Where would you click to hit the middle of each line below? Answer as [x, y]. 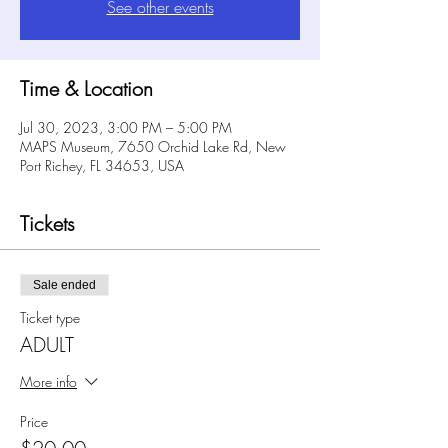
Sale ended [64, 284]
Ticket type [50, 317]
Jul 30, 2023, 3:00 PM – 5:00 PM [126, 127]
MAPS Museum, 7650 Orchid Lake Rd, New [153, 146]
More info [48, 381]
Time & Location [86, 88]
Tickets [47, 223]
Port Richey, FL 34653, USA [102, 165]
